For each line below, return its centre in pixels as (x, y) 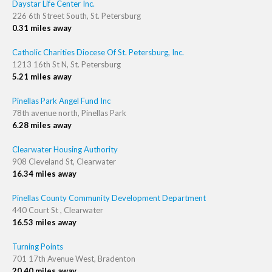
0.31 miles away (42, 28)
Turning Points (38, 246)
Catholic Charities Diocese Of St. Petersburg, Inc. (98, 52)
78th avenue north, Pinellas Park (69, 113)
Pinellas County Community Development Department (109, 198)
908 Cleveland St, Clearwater (64, 161)
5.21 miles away (42, 76)
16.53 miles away (44, 222)
